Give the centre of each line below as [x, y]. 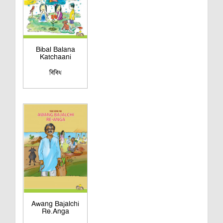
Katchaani [55, 56]
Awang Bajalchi [55, 203]
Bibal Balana [55, 49]
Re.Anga [55, 211]
